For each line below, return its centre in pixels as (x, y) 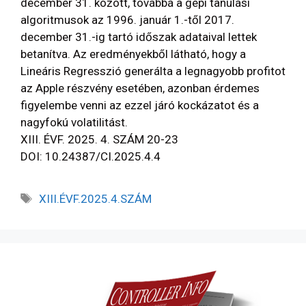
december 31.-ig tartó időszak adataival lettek (139, 37)
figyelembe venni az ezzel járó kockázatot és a (140, 105)
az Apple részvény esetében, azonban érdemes (140, 88)
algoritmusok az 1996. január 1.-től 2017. (127, 19)
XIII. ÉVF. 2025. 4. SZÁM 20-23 (99, 139)
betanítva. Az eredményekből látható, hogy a (133, 54)
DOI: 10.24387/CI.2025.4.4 (91, 156)
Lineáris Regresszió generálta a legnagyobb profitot (153, 71)
